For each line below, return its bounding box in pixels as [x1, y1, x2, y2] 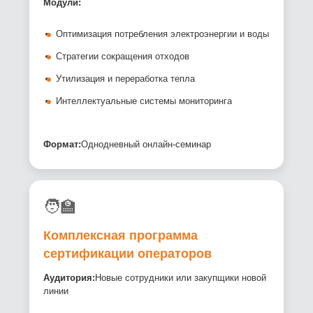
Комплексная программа [43, 228, 198, 243]
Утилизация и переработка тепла [56, 73, 196, 85]
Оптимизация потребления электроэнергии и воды [56, 29, 270, 40]
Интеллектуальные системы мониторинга [56, 96, 233, 107]
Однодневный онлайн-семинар [81, 139, 212, 150]
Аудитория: [43, 272, 96, 284]
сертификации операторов [43, 247, 212, 261]
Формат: [43, 139, 82, 150]
